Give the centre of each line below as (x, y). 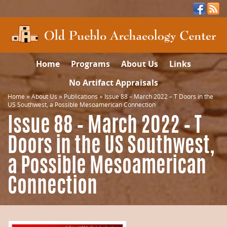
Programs (90, 64)
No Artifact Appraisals (113, 83)
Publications (81, 97)
